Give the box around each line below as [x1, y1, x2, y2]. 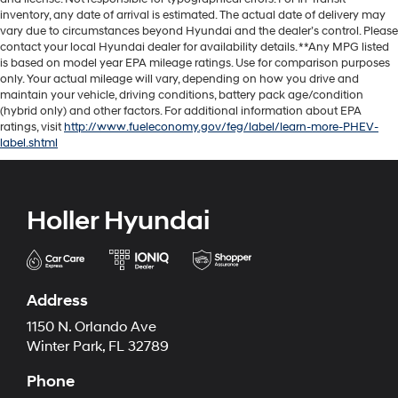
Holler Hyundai [27, 203, 210, 237]
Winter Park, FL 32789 [27, 338, 169, 355]
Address [27, 290, 88, 311]
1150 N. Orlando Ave [27, 318, 156, 336]
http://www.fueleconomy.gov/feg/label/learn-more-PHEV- [64, 119, 378, 134]
